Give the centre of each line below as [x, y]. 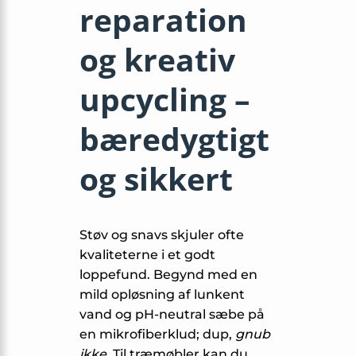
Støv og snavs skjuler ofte [162, 234]
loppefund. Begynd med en [168, 274]
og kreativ [157, 60]
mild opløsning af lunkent [162, 294]
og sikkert [156, 179]
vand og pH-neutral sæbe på [172, 314]
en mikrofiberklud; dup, [157, 334]
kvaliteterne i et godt [147, 254]
